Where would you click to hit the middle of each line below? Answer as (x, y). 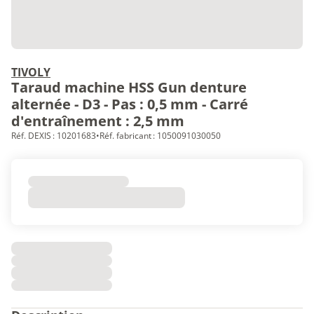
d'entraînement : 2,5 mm (98, 121)
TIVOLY (31, 72)
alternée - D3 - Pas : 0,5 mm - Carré (130, 104)
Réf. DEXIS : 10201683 (54, 136)
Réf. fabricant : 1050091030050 (160, 136)
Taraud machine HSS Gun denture (129, 87)
